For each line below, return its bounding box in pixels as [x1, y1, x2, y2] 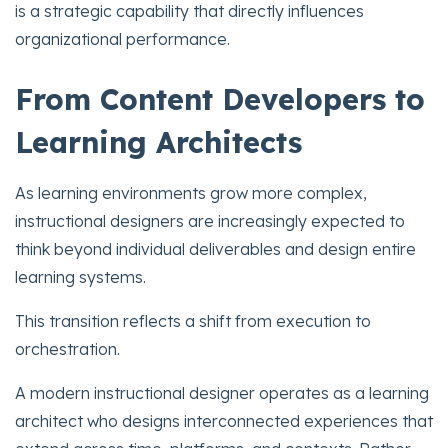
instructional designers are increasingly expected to [15, 211, 405, 232]
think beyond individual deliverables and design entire [15, 239, 416, 260]
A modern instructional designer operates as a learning [15, 383, 429, 404]
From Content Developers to [15, 81, 425, 118]
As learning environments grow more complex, [15, 183, 367, 204]
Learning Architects [15, 124, 302, 161]
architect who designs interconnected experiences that [15, 411, 433, 432]
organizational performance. [15, 29, 230, 50]
